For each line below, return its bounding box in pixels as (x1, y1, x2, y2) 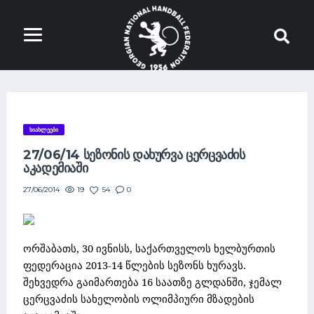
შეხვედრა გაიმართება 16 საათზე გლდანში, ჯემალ (23, 275, 282, 289)
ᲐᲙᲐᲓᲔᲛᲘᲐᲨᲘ (23, 161, 88, 176)
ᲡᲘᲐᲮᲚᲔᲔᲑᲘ (29, 126, 58, 133)
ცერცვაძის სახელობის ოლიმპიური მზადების (23, 292, 254, 306)
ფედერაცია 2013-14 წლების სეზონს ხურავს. (23, 258, 246, 273)
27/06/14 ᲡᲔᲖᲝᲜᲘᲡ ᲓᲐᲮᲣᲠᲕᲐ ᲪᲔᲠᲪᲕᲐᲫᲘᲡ (23, 147, 245, 163)
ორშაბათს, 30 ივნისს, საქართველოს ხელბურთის (23, 241, 275, 256)
